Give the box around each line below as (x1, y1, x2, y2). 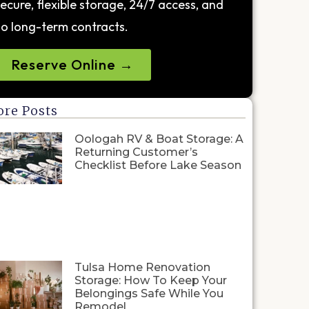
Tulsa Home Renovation (74, 260, 210, 274)
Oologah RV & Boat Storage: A (74, 132, 243, 146)
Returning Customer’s (74, 145, 198, 159)
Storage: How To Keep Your (74, 273, 227, 287)
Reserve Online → (11, 55, 134, 73)
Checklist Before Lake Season (74, 158, 241, 172)
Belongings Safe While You (74, 286, 223, 300)
